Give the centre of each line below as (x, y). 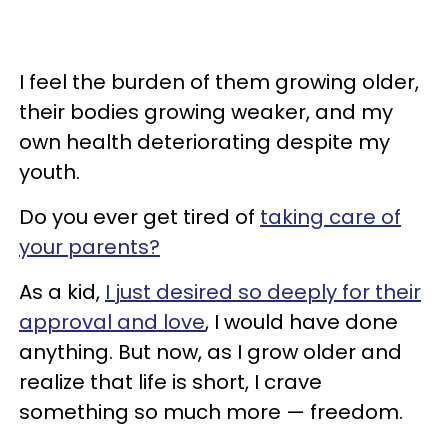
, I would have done (301, 321)
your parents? (89, 246)
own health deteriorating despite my (204, 141)
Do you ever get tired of (139, 216)
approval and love (112, 321)
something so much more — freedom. (211, 411)
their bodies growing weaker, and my (206, 111)
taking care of (330, 216)
